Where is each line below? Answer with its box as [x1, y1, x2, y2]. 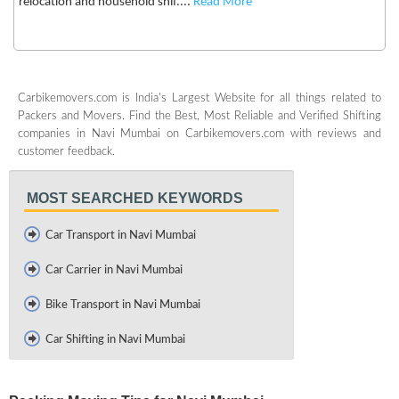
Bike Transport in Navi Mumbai [45, 299, 200, 312]
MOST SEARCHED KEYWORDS [27, 191, 243, 207]
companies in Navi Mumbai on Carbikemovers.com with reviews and [18, 128, 381, 141]
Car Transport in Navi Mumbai [45, 230, 196, 242]
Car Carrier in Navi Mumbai [45, 265, 183, 277]
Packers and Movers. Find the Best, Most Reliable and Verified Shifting [18, 110, 381, 123]
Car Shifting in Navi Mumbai [45, 334, 185, 346]
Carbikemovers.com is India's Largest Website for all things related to [18, 93, 381, 105]
